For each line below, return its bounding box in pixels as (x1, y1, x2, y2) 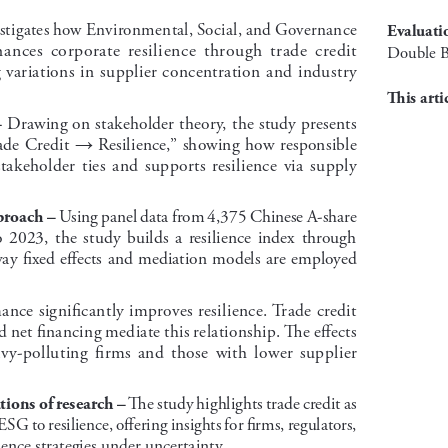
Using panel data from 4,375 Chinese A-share (55, 204, 360, 225)
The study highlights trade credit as (125, 391, 360, 412)
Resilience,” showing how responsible (92, 131, 362, 152)
